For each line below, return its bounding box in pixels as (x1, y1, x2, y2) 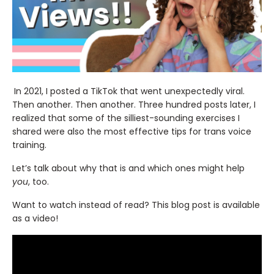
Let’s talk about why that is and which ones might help (12, 162, 245, 175)
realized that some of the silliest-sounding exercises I (12, 112, 240, 125)
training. (12, 139, 46, 152)
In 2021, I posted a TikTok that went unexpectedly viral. (14, 85, 245, 98)
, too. (28, 176, 51, 188)
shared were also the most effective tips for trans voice (12, 125, 251, 138)
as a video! (12, 212, 58, 225)
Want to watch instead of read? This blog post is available (12, 199, 260, 212)
